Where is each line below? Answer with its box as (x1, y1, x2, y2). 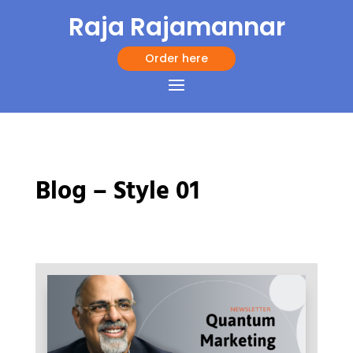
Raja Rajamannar (68, 9, 285, 44)
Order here (145, 50, 208, 66)
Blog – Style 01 (35, 171, 199, 212)
